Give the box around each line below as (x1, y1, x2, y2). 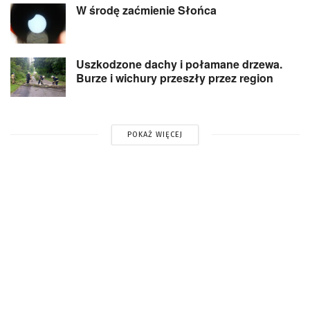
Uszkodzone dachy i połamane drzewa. (76, 55, 282, 72)
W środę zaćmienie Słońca (76, 2, 217, 19)
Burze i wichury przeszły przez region (76, 69, 273, 86)
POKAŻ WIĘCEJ (127, 129, 183, 139)
